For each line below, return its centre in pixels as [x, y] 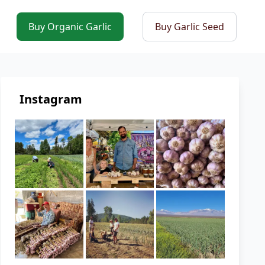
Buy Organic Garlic [70, 27]
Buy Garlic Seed [190, 27]
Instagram [51, 99]
